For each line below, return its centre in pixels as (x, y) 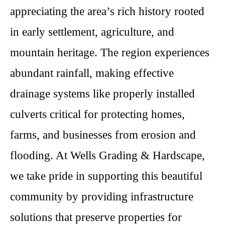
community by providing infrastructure (102, 197)
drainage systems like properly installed (102, 94)
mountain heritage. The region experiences (110, 52)
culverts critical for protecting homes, (97, 114)
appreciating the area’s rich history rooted (107, 11)
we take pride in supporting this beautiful (106, 176)
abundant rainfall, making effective (92, 73)
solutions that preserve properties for (96, 217)
